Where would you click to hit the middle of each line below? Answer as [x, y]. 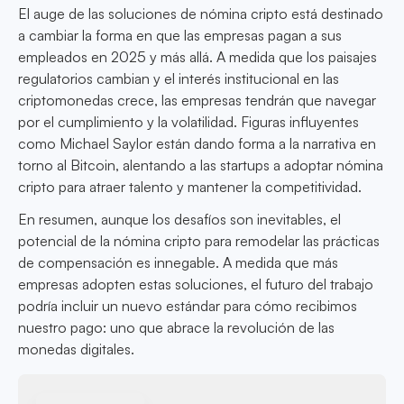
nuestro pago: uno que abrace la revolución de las [176, 328]
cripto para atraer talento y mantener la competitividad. [190, 187]
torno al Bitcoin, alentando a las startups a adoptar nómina [201, 165]
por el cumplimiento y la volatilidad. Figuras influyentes [188, 122]
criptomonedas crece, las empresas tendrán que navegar [197, 101]
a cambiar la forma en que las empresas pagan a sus [180, 36]
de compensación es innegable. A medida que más [178, 263]
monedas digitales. [76, 349]
